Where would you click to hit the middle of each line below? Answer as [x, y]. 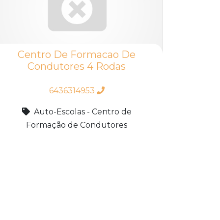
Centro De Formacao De [77, 54]
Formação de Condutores [77, 125]
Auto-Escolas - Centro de [82, 111]
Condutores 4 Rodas [77, 66]
